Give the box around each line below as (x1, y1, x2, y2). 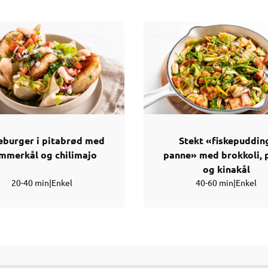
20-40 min (11, 177, 49, 188)
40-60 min (196, 177, 233, 188)
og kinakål (202, 163, 250, 176)
